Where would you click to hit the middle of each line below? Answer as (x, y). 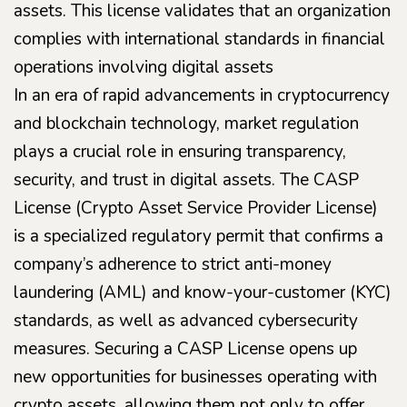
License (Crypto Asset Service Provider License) (196, 208)
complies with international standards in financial (199, 39)
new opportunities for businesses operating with (195, 377)
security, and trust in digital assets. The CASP (186, 180)
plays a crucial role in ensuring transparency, (180, 152)
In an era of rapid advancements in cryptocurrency (202, 95)
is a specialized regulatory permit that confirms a (199, 236)
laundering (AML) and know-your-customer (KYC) (203, 293)
